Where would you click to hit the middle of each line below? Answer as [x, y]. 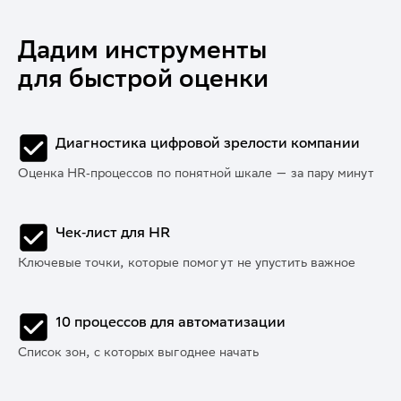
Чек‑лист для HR [113, 233]
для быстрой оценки [143, 78]
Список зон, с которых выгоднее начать [138, 352]
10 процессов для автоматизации [171, 322]
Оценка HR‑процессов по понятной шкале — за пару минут [196, 173]
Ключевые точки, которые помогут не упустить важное [187, 263]
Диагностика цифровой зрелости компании [208, 143]
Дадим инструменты [142, 49]
